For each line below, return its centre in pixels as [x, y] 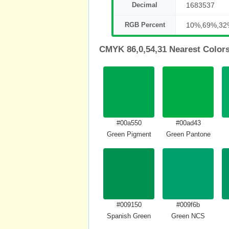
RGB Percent [145, 25]
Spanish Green [129, 216]
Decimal [145, 5]
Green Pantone [188, 134]
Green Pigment [129, 134]
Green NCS [188, 216]
